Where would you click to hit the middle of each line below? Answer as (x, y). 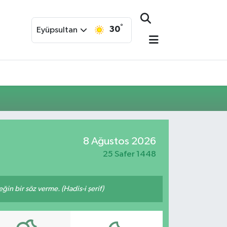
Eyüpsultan (57, 30)
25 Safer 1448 (129, 154)
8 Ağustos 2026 (119, 141)
